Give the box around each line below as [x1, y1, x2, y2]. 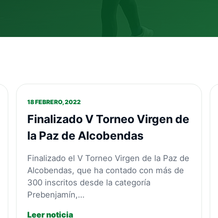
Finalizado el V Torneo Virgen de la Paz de [27, 153, 190, 163]
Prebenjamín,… [27, 189, 85, 200]
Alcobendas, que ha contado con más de [27, 165, 184, 175]
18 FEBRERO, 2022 [27, 98, 81, 106]
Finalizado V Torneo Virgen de [27, 112, 190, 126]
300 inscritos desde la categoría [27, 177, 151, 187]
